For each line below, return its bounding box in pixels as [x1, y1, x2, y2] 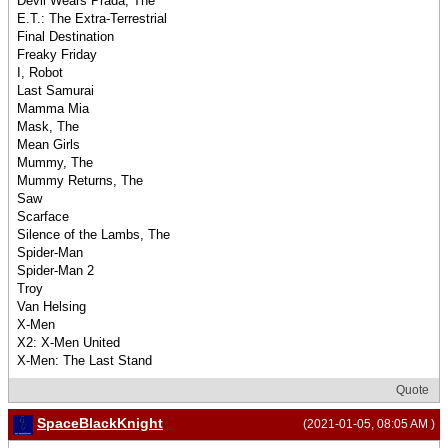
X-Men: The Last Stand [17, 353, 152, 369]
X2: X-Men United [17, 335, 120, 351]
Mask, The [17, 119, 79, 135]
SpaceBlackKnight [37, 415, 163, 432]
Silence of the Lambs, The [17, 227, 170, 243]
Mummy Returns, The [17, 173, 143, 189]
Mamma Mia [17, 101, 89, 117]
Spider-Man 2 [17, 263, 94, 279]
